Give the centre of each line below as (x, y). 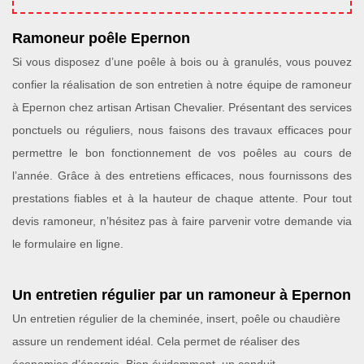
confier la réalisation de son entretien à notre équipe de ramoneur (182, 84)
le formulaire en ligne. (68, 244)
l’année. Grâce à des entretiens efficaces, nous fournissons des (182, 175)
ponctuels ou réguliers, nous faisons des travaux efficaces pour (182, 130)
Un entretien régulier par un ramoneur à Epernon (182, 295)
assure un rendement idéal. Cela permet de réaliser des (156, 341)
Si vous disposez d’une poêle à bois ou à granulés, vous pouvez (182, 62)
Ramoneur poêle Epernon (101, 38)
